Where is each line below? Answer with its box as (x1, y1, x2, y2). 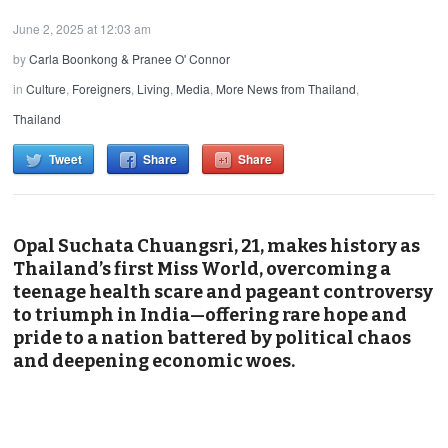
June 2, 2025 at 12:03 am (13, 19, 152, 37)
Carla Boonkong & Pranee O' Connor (29, 49, 231, 67)
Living (137, 79, 171, 97)
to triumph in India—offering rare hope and (13, 303, 408, 326)
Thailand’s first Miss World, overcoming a (13, 257, 392, 280)
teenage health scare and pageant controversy (13, 280, 434, 303)
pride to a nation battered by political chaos (13, 326, 412, 349)
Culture (26, 79, 67, 97)
